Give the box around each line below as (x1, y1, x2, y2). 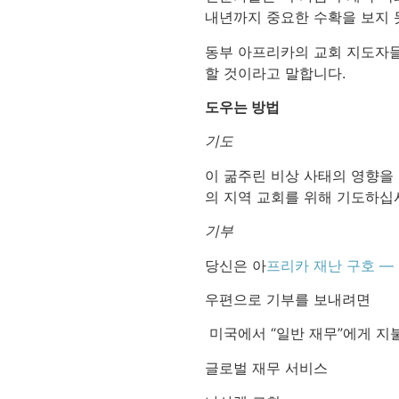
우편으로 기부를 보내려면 (204, 290, 370, 309)
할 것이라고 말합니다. (204, 63, 346, 82)
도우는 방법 (204, 98, 280, 117)
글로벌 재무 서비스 (204, 358, 328, 377)
